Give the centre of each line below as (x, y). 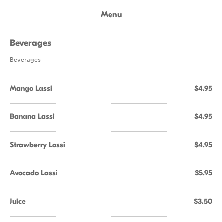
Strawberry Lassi (38, 145)
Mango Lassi (31, 88)
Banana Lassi (32, 116)
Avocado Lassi (34, 173)
